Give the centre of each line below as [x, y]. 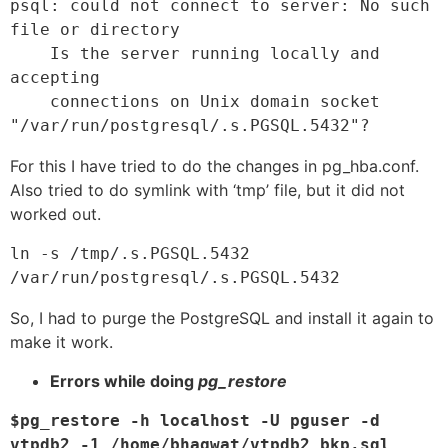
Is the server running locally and [30, 54]
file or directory [95, 30]
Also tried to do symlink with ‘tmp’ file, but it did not [207, 190]
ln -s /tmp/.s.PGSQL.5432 [130, 254]
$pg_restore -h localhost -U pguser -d [195, 420]
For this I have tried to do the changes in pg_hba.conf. [214, 166]
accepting [55, 78]
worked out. [55, 214]
